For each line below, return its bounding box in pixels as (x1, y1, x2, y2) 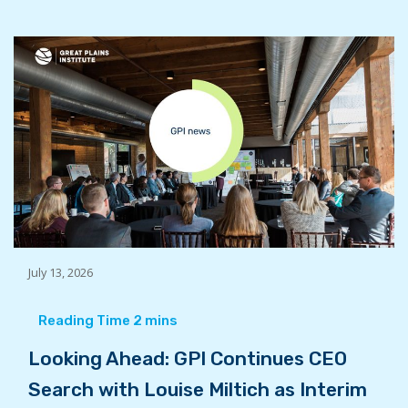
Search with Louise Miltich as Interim (27, 378, 367, 402)
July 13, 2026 (27, 264, 93, 281)
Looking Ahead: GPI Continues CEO (27, 347, 347, 371)
